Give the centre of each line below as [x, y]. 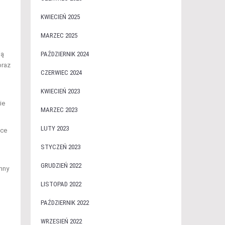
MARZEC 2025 [59, 35]
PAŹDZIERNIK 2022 [65, 203]
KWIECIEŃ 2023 [60, 91]
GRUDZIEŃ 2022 [61, 165]
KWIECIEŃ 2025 [60, 17]
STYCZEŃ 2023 [60, 147]
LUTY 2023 [54, 128]
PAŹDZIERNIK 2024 [65, 54]
